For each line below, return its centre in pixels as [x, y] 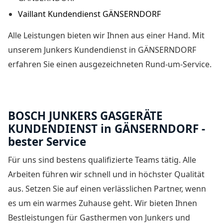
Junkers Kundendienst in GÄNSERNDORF [120, 50]
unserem [26, 50]
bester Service [47, 141]
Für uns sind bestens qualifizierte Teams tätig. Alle [102, 160]
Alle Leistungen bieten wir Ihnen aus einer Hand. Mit [106, 35]
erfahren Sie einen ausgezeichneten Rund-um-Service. [110, 64]
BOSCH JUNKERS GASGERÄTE [85, 115]
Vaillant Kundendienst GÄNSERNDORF [89, 14]
